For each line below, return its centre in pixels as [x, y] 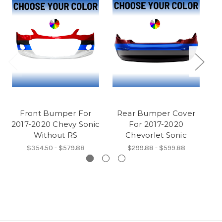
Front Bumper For [55, 113]
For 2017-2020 [156, 124]
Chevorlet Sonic [156, 135]
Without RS [55, 135]
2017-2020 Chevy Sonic [55, 124]
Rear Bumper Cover [156, 113]
